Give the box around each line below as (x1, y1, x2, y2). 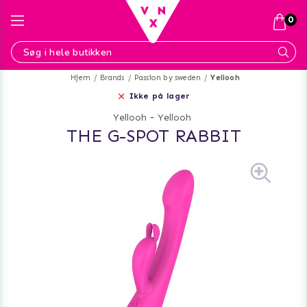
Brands (100, 73, 125, 82)
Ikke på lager (129, 91, 191, 101)
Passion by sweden (134, 73, 201, 82)
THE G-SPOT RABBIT (66, 125, 241, 147)
